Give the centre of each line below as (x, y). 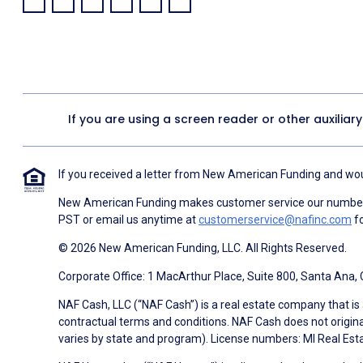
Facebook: (64, 12)
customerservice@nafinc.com (275, 219)
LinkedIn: (90, 12)
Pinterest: (208, 12)
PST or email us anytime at (128, 219)
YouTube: (148, 12)
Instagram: (183, 12)
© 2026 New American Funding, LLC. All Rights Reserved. (203, 248)
